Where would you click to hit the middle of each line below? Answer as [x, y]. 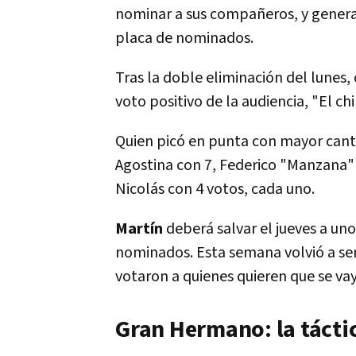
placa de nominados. [184, 38]
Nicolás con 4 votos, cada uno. [215, 189]
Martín [141, 229]
